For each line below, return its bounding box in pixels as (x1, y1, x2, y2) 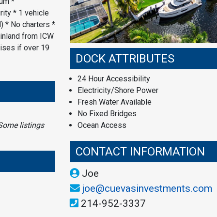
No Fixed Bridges (77, 109, 137, 119)
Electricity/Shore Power (77, 86, 158, 95)
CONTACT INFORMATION (76, 145, 205, 159)
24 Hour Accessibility (77, 74, 150, 84)
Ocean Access (77, 121, 126, 130)
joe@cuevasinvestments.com (82, 183, 212, 195)
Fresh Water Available (77, 97, 152, 107)
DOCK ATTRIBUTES (76, 52, 174, 66)
